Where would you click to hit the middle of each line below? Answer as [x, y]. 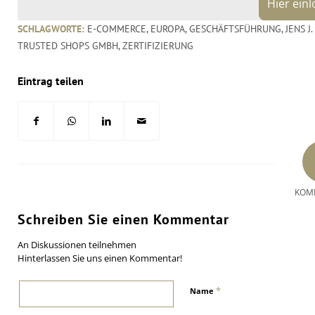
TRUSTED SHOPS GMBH [68, 45]
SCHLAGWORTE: [51, 28]
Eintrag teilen [51, 81]
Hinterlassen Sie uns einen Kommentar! [100, 258]
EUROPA [168, 28]
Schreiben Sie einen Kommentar [123, 219]
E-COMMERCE [117, 28]
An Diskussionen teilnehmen [77, 244]
